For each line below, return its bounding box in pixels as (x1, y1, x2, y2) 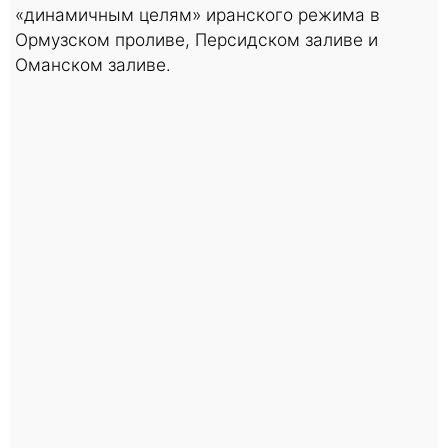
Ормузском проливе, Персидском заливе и (15, 28, 378, 50)
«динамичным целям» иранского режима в (15, 3, 380, 25)
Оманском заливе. (15, 53, 176, 75)
